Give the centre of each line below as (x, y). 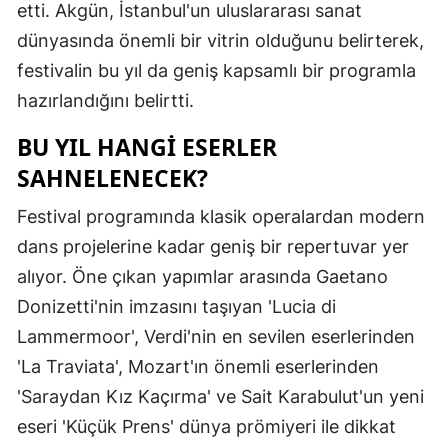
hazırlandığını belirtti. (105, 100)
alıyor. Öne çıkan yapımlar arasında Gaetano (202, 276)
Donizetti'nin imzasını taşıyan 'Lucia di (176, 306)
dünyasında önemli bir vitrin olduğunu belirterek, (220, 40)
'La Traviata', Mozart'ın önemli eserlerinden (198, 366)
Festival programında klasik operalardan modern (221, 216)
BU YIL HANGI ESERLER (147, 146)
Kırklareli (396, 273)
